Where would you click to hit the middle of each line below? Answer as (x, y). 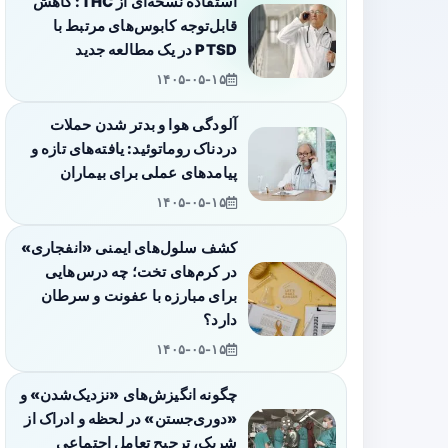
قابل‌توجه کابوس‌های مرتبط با (144, 26)
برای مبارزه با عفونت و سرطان (138, 296)
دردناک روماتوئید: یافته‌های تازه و (133, 149)
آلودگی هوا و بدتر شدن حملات (143, 125)
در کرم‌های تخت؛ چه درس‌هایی (141, 272)
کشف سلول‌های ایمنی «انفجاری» (128, 248)
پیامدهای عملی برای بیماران (148, 173)
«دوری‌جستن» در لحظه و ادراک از (130, 419)
